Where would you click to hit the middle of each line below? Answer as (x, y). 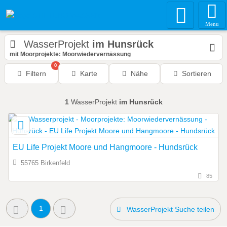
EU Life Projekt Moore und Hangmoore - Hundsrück (105, 147)
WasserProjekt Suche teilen (170, 210)
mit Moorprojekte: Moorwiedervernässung (70, 54)
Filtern (36, 73)
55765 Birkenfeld (45, 163)
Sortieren (196, 73)
